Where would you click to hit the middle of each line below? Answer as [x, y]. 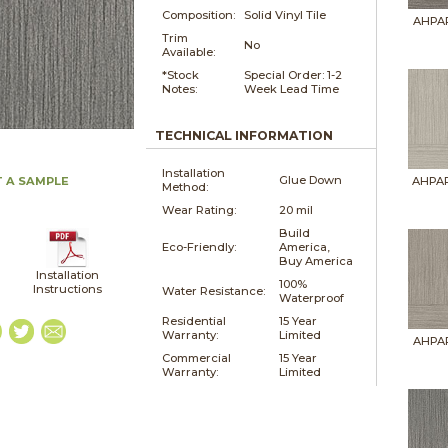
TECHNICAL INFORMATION [243, 135]
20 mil [295, 209]
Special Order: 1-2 [292, 74]
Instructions [68, 288]
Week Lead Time [291, 88]
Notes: [179, 88]
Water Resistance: [213, 290]
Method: [184, 186]
